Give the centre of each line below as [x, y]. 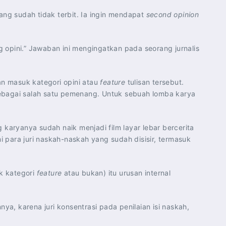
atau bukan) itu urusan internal [116, 173]
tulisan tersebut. [155, 82]
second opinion [173, 14]
